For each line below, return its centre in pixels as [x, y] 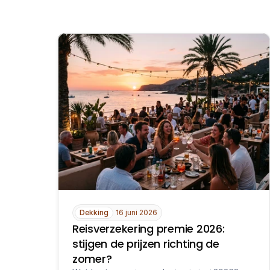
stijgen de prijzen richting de [146, 244]
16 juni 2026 [137, 212]
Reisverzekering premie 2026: [149, 229]
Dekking [94, 212]
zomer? [92, 259]
